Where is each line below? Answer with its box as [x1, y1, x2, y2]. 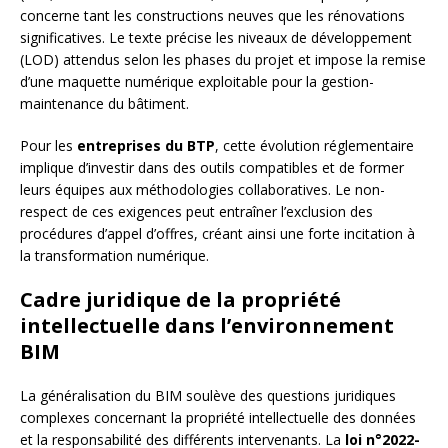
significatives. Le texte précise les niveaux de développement [20, 28, 412, 48]
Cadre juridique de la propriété [20, 286, 341, 314]
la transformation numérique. [20, 246, 209, 266]
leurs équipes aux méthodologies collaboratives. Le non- [20, 180, 385, 200]
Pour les [20, 136, 77, 156]
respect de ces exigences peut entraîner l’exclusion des [20, 202, 373, 222]
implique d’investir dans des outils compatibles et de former [20, 158, 404, 178]
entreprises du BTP [77, 136, 215, 156]
